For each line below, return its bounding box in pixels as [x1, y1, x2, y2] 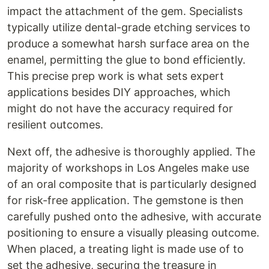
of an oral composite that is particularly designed [7, 178, 256, 190]
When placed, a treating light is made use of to [7, 243, 244, 255]
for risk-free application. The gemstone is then [7, 194, 244, 207]
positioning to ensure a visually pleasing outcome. [7, 226, 259, 239]
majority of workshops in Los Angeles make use [7, 162, 249, 174]
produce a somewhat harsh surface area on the [7, 37, 249, 50]
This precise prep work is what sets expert [7, 70, 224, 82]
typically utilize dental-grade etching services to [7, 21, 250, 34]
